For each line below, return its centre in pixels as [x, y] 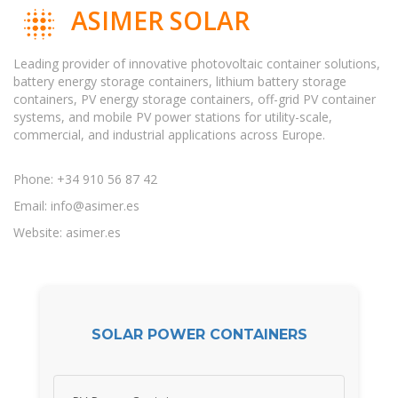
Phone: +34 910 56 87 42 [85, 179]
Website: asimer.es [67, 232]
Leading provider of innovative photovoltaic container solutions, [197, 63]
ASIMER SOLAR [161, 21]
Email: [32, 205]
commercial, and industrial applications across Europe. [169, 134]
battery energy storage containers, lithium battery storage [180, 81]
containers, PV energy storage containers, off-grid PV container [195, 99]
